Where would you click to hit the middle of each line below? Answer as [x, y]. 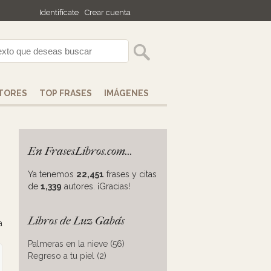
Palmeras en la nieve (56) [76, 244]
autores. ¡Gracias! [96, 186]
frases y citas [130, 174]
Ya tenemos [52, 174]
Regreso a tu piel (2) [67, 256]
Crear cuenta [108, 12]
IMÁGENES [126, 93]
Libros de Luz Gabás [76, 221]
